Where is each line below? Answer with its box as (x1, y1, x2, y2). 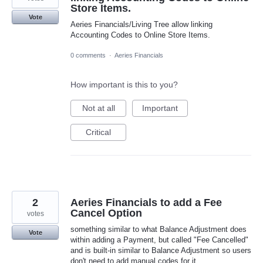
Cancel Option (70, 207, 142, 219)
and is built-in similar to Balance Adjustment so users (70, 245, 251, 255)
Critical (86, 127, 111, 137)
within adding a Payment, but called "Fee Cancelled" (70, 235, 248, 244)
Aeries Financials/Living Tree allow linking (70, 19, 213, 29)
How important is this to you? (70, 79, 178, 89)
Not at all (82, 103, 115, 113)
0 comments (70, 51, 106, 59)
